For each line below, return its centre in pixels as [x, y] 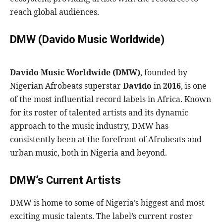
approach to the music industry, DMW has [89, 126]
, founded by [164, 73]
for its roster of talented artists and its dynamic [99, 113]
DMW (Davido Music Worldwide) [87, 40]
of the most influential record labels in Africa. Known [111, 99]
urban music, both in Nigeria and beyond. [88, 153]
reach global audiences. [55, 12]
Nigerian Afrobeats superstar [66, 86]
